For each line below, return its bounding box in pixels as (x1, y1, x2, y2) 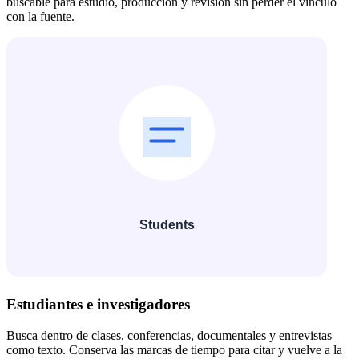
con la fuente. (6, 10, 75, 24)
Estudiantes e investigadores (6, 295, 190, 313)
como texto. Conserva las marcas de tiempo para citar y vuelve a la (6, 342, 342, 357)
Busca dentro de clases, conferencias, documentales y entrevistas (6, 328, 332, 342)
